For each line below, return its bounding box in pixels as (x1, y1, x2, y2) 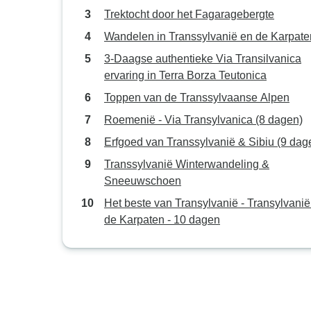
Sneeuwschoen (104, 175, 181, 187)
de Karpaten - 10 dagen (104, 214, 220, 226)
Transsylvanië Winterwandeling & (104, 158, 269, 170)
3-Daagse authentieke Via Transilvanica (104, 53, 301, 65)
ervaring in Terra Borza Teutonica (104, 69, 267, 81)
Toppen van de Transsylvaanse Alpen (104, 92, 289, 103)
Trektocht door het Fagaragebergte (104, 8, 274, 20)
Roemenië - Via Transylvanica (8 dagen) (104, 114, 303, 126)
